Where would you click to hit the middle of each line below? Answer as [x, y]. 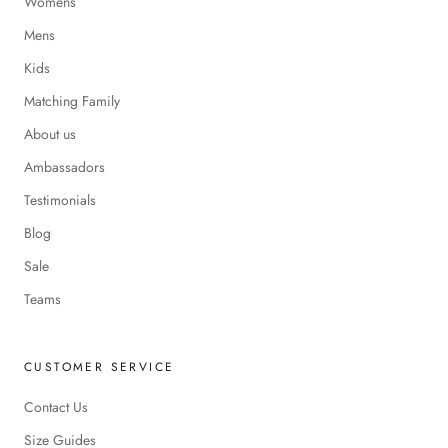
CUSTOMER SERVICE [99, 367]
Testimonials [60, 200]
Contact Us [56, 407]
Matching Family [72, 101]
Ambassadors [64, 167]
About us [50, 134]
